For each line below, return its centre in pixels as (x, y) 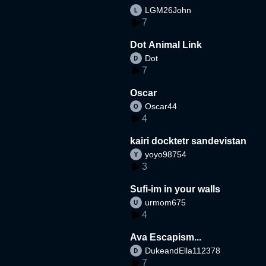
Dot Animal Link (166, 45)
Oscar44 (161, 106)
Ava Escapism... (176, 237)
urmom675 (166, 202)
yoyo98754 (166, 154)
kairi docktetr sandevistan (189, 141)
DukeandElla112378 (183, 250)
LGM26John (168, 10)
